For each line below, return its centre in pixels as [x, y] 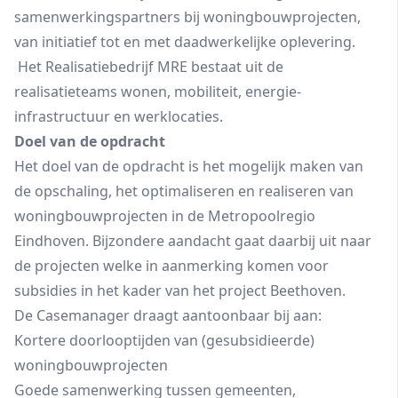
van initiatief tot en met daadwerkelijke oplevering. [185, 42]
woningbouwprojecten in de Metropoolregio [165, 216]
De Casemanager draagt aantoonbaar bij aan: [168, 315]
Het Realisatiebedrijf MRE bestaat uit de [149, 67]
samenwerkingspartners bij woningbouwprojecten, [187, 17]
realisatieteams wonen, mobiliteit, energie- [158, 92]
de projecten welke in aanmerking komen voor [171, 266]
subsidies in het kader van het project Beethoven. [180, 291]
